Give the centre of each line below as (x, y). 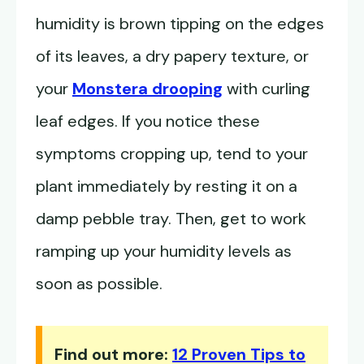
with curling (266, 88)
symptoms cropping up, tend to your (172, 153)
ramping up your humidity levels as (164, 251)
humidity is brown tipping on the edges (180, 23)
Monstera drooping (147, 88)
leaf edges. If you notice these (148, 121)
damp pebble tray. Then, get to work (171, 218)
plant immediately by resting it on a (167, 186)
